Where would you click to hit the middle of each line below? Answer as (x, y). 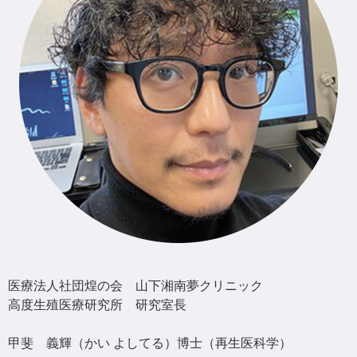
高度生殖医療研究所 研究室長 (97, 305)
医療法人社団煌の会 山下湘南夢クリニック (135, 286)
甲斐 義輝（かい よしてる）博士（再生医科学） (150, 343)
